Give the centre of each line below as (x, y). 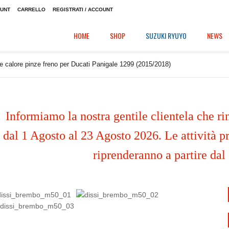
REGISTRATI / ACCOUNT (83, 9)
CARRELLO (31, 9)
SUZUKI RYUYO (166, 36)
